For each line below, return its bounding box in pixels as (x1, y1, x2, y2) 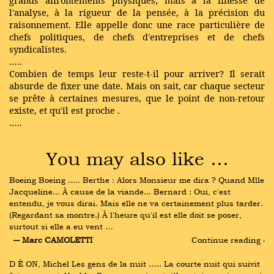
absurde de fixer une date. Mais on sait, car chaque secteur (9, 80, 265, 92)
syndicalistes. (9, 43, 67, 55)
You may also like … (45, 147, 229, 169)
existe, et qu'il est (9, 104, 86, 116)
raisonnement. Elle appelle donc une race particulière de (9, 18, 265, 31)
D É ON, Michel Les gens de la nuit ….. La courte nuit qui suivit (9, 258, 260, 270)
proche (86, 104, 115, 116)
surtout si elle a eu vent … (9, 221, 113, 232)
